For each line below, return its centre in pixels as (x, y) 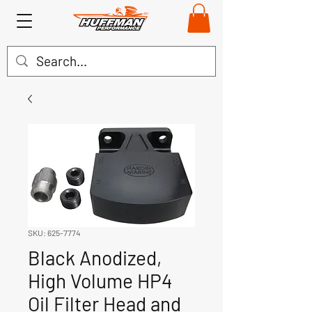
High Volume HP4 (100, 280)
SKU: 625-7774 (54, 232)
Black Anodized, (95, 257)
